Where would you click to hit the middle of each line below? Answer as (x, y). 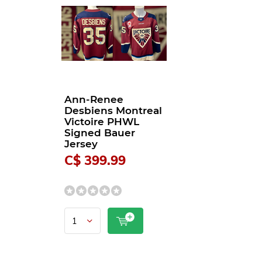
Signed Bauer (100, 133)
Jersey (81, 144)
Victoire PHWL (102, 122)
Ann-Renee (94, 99)
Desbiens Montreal (113, 111)
